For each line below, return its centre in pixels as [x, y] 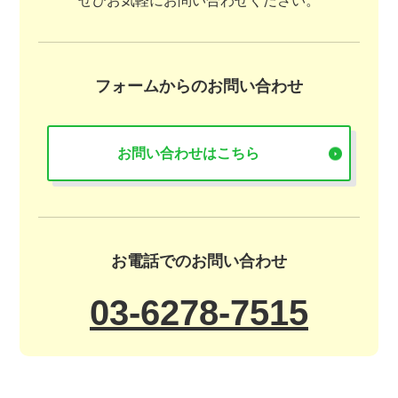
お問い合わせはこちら [188, 153]
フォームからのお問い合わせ [199, 86]
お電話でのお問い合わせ [199, 261]
